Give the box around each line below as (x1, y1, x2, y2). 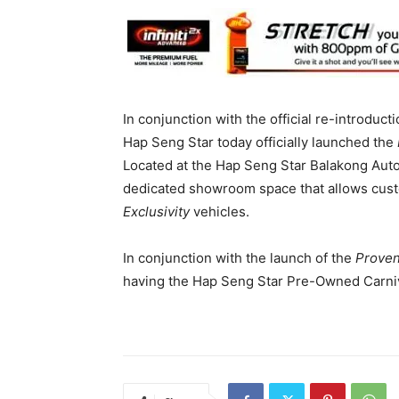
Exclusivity (123, 203, 190, 221)
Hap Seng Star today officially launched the (123, 134, 397, 151)
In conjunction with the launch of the (123, 249, 355, 267)
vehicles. (190, 203, 249, 221)
